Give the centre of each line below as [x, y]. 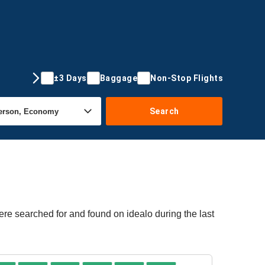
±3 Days [70, 78]
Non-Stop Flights [187, 78]
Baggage [118, 78]
